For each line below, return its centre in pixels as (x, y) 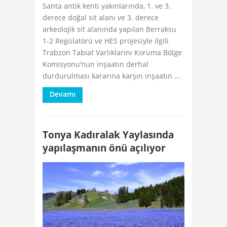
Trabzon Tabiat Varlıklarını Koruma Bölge (112, 52)
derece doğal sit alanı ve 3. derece (101, 17)
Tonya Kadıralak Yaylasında (108, 135)
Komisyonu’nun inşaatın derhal (96, 64)
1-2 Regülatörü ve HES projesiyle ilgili (106, 41)
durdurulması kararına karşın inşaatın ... (111, 76)
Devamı (63, 94)
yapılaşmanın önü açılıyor (104, 148)
